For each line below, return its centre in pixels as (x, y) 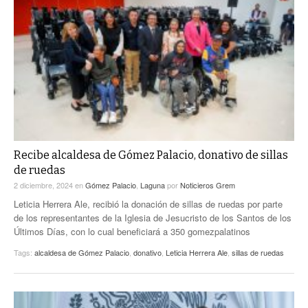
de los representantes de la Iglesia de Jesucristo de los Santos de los (153, 218)
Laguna (153, 185)
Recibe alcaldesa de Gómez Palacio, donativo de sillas (151, 155)
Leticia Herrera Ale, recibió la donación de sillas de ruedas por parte (148, 204)
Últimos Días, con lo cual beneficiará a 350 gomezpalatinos (132, 232)
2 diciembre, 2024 (44, 185)
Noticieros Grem (208, 185)
